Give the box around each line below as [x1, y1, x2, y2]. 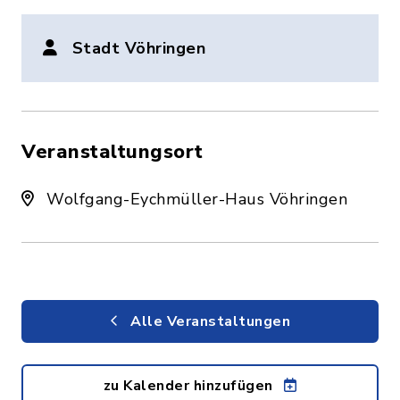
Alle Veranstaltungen [126, 312, 290, 331]
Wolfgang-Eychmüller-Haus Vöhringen [41, 188, 347, 210]
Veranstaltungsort [21, 138, 204, 165]
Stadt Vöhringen [71, 37, 205, 59]
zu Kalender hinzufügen [103, 376, 277, 396]
